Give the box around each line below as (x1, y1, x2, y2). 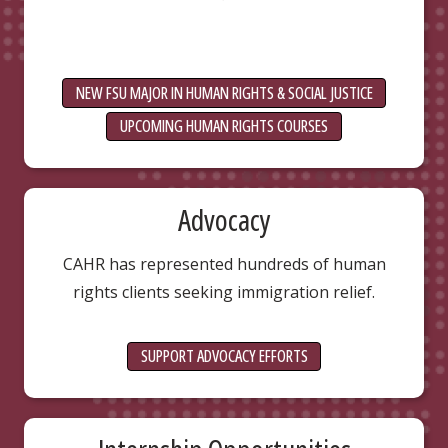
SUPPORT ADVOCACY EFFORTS (140, 345, 308, 368)
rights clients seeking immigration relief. (73, 280, 375, 303)
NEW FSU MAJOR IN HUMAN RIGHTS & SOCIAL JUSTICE (75, 81, 373, 104)
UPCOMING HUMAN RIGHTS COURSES (120, 115, 328, 138)
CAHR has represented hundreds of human (62, 252, 386, 275)
